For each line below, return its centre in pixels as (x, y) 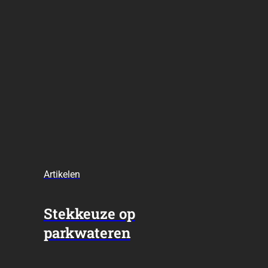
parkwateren (87, 232)
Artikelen (62, 174)
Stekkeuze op (89, 213)
